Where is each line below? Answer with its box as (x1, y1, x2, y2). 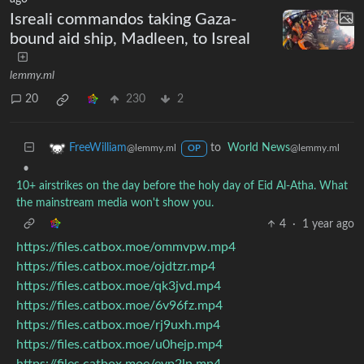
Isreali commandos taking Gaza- (10, 11, 236, 28)
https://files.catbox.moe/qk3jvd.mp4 (16, 279, 221, 292)
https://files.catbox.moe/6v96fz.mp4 (16, 298, 223, 312)
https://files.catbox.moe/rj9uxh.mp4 (16, 318, 220, 331)
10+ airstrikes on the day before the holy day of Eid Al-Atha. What (16, 180, 348, 192)
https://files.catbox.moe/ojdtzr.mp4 (16, 259, 215, 273)
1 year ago (302, 218, 354, 230)
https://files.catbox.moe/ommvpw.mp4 (16, 240, 236, 253)
